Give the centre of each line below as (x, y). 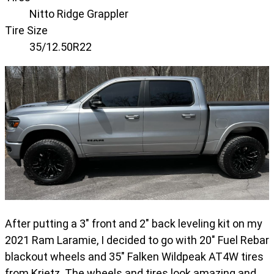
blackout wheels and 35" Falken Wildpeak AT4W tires (134, 257)
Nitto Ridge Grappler (79, 14)
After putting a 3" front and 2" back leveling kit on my (134, 224)
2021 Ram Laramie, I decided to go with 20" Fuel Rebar (137, 240)
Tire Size (26, 31)
